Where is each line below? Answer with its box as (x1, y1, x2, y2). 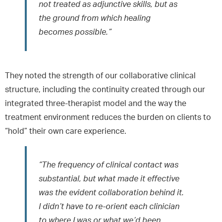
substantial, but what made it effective (39, 174, 179, 183)
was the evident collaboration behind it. (39, 188, 184, 197)
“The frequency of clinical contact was (39, 161, 178, 169)
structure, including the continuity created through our (5, 85, 205, 94)
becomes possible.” (39, 28, 111, 36)
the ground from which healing (39, 14, 151, 22)
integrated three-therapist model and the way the (5, 99, 186, 108)
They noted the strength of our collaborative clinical (5, 71, 196, 80)
